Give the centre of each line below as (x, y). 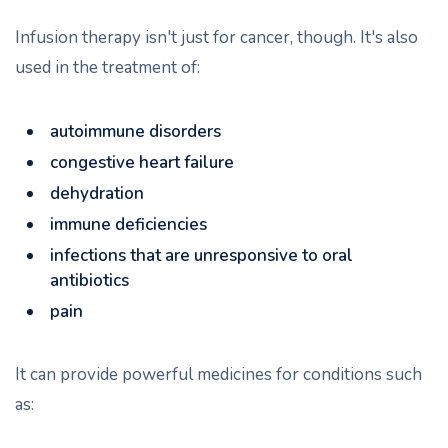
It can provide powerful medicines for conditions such (218, 374)
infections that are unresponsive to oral (201, 255)
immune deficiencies (128, 224)
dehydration (97, 193)
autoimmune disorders (135, 131)
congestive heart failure (142, 162)
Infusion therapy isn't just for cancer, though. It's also (216, 37)
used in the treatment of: (107, 67)
